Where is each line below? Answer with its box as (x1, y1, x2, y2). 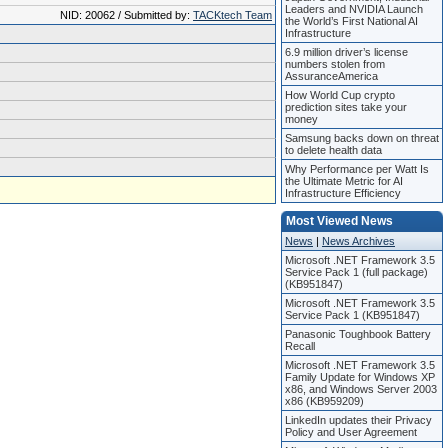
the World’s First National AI (285, 15, 418, 27)
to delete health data (285, 144, 382, 156)
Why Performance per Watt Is (285, 163, 429, 175)
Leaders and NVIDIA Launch (285, 3, 423, 15)
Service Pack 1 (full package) (285, 266, 428, 278)
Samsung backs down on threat (285, 132, 439, 144)
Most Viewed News (286, 214, 393, 228)
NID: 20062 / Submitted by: (60, 9, 193, 21)
